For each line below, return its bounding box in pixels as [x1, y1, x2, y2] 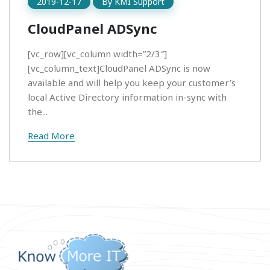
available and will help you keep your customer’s [28, 76, 236, 89]
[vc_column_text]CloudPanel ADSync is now [28, 61, 210, 74]
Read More [28, 129, 75, 142]
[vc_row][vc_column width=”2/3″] [28, 47, 167, 60]
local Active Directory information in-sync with [28, 90, 227, 103]
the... [28, 105, 48, 118]
